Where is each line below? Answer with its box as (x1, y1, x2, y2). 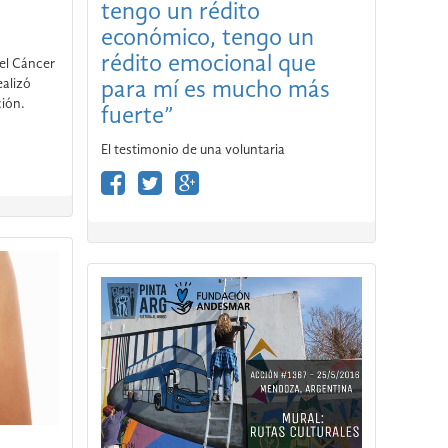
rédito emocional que (100, 52, 316, 77)
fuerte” (100, 104, 173, 129)
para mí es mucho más (100, 78, 212, 103)
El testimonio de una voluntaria (100, 142, 285, 157)
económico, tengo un (100, 26, 314, 51)
